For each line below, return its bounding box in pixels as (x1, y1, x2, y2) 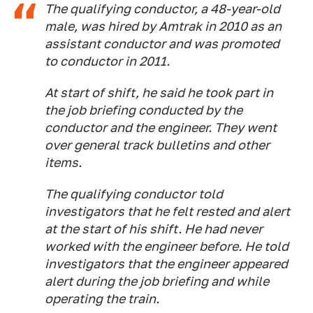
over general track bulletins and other (45, 138, 270, 152)
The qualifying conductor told (45, 187, 223, 201)
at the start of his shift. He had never (45, 221, 263, 236)
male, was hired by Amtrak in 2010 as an (45, 19, 282, 34)
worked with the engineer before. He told (45, 239, 289, 254)
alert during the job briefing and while (45, 274, 269, 289)
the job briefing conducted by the (45, 103, 242, 117)
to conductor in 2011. (45, 54, 170, 68)
